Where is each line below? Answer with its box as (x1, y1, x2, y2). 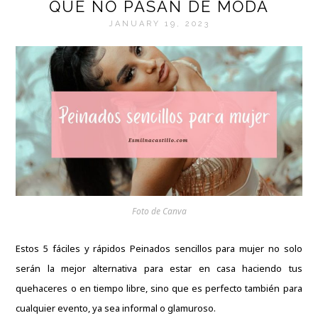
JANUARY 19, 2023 (108, 19, 210, 28)
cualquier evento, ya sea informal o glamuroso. (16, 302, 216, 315)
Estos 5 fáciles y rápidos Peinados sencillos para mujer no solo (16, 242, 302, 256)
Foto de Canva (131, 205, 187, 218)
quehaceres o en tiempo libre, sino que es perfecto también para (16, 282, 302, 295)
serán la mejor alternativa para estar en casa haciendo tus (16, 262, 302, 275)
